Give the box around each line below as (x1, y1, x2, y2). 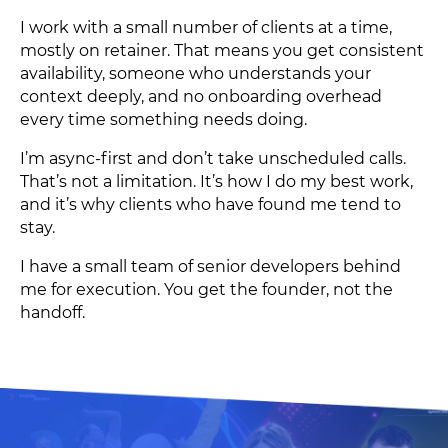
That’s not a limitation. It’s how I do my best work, (20, 172, 413, 191)
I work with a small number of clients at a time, (20, 18, 392, 37)
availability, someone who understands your (20, 64, 371, 83)
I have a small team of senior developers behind (20, 257, 401, 276)
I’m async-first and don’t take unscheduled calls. (20, 149, 406, 168)
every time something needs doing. (20, 110, 307, 129)
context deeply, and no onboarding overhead (20, 87, 382, 106)
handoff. (20, 303, 85, 322)
